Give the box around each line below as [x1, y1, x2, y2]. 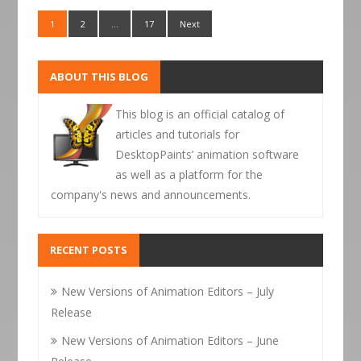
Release [51, 305, 93, 320]
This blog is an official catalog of [115, 106, 285, 122]
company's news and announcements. [51, 187, 251, 202]
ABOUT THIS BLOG [50, 69, 149, 84]
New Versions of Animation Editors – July [61, 284, 275, 299]
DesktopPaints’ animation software [115, 147, 300, 162]
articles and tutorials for [115, 127, 240, 142]
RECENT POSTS [50, 243, 128, 257]
